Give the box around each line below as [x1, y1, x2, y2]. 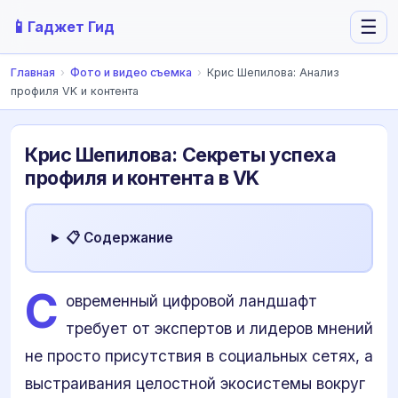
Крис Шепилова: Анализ [207, 66, 339, 79]
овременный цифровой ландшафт [66, 291, 317, 310]
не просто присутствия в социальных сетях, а [25, 346, 373, 365]
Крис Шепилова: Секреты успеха [25, 143, 337, 166]
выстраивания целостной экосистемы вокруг [25, 374, 365, 393]
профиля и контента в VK [25, 166, 260, 189]
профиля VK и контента [11, 84, 139, 98]
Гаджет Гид [28, 18, 115, 36]
